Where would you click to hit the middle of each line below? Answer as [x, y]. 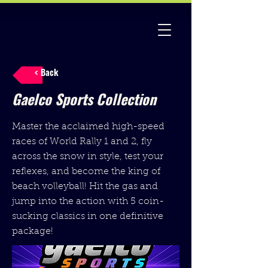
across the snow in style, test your [88, 157]
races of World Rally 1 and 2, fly [82, 142]
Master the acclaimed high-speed [88, 127]
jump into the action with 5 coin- [88, 202]
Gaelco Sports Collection [84, 99]
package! [33, 232]
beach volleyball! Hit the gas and [85, 187]
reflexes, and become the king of [86, 172]
